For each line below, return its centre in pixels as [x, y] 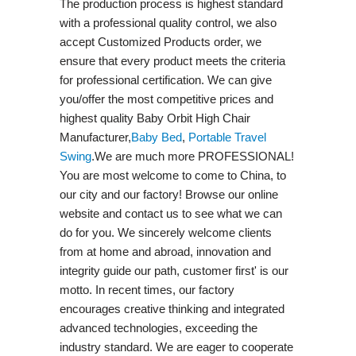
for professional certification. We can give [165, 79]
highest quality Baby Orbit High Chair [155, 118]
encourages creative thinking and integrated [172, 308]
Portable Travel [227, 137]
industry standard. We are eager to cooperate [176, 346]
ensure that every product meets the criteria [172, 60]
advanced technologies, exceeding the [158, 327]
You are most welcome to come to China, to [172, 175]
